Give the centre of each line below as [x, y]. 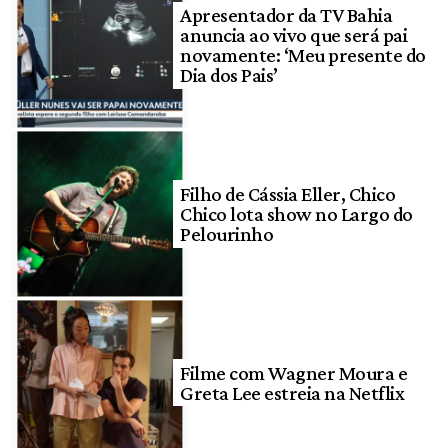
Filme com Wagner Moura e [294, 372]
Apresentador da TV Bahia [286, 15]
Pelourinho [227, 234]
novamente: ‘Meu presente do [303, 55]
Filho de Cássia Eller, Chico [288, 194]
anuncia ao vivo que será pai [294, 35]
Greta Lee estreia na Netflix [292, 392]
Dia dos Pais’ [229, 75]
